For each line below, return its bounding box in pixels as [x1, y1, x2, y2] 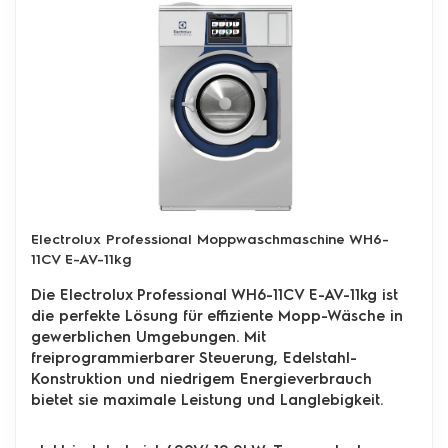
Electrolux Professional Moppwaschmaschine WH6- [31, 230, 389, 248]
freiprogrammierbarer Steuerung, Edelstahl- [31, 348, 357, 367]
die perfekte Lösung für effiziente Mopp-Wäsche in [31, 306, 403, 325]
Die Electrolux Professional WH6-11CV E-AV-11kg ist [31, 285, 398, 304]
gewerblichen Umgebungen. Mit [31, 327, 266, 346]
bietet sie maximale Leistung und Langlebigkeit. [31, 390, 383, 409]
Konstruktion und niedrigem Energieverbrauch [31, 369, 372, 388]
